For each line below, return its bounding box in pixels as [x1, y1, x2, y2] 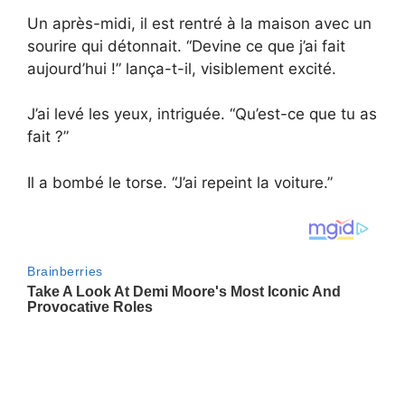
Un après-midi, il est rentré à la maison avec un [27, 14, 372, 33]
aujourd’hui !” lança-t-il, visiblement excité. [27, 59, 336, 78]
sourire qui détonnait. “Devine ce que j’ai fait [27, 36, 345, 55]
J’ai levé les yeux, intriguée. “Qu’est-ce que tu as [27, 105, 377, 124]
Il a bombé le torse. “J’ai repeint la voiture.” [27, 173, 333, 192]
